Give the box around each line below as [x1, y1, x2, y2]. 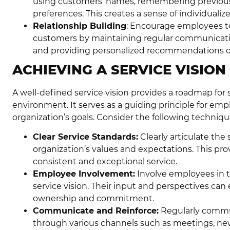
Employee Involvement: [33, 169, 135, 179]
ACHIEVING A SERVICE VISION [12, 61, 226, 78]
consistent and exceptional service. [33, 157, 177, 167]
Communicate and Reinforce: [33, 206, 159, 216]
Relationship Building [33, 21, 126, 31]
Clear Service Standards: [33, 132, 138, 142]
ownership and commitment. [33, 194, 154, 204]
